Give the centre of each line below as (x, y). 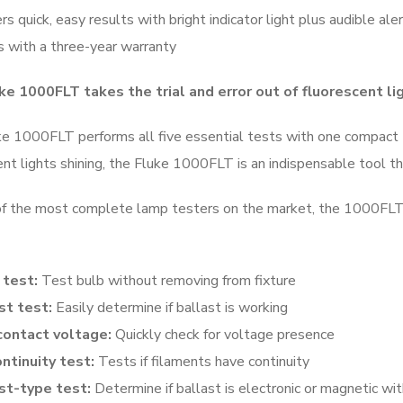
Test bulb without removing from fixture (167, 280)
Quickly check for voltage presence (223, 334)
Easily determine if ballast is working (170, 307)
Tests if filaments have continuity (202, 361)
